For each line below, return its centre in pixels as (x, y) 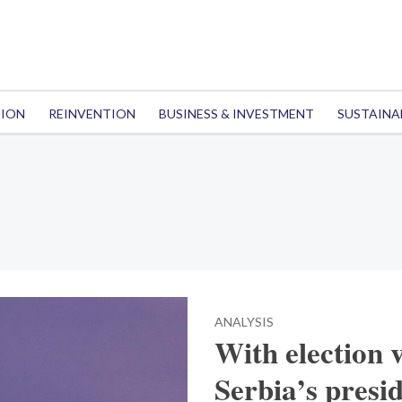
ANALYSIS (244, 322)
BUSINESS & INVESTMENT (236, 114)
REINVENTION (92, 114)
